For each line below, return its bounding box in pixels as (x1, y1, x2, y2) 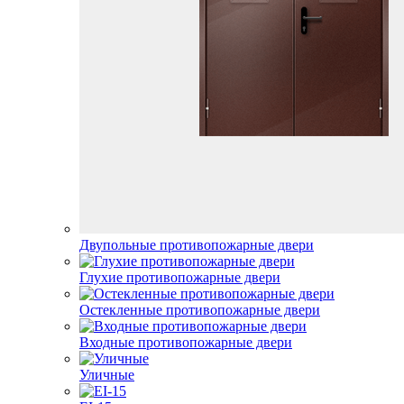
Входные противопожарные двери (79, 335, 292, 350)
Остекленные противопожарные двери (79, 302, 320, 317)
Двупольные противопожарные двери (79, 237, 314, 252)
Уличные (79, 367, 134, 382)
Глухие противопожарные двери (79, 270, 280, 285)
